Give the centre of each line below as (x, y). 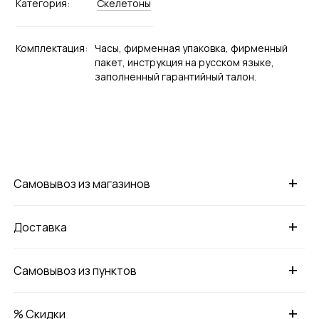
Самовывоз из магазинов (82, 183)
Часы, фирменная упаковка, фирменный (191, 48)
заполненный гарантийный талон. (175, 76)
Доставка (41, 227)
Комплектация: (51, 48)
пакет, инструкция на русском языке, (184, 62)
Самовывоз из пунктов (75, 270)
